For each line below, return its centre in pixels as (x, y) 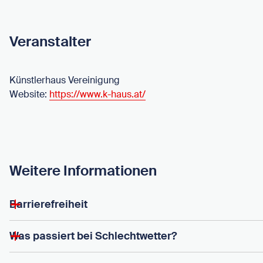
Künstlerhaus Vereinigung (65, 80)
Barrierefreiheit (48, 204)
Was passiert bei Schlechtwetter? (93, 236)
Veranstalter (50, 41)
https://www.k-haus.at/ (97, 95)
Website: (29, 95)
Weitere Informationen (83, 171)
